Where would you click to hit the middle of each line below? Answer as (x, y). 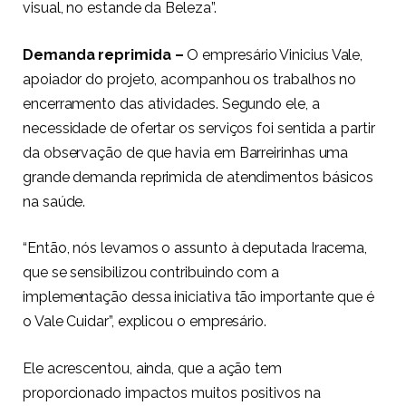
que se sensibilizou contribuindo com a (151, 273)
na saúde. (56, 201)
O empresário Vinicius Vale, (275, 54)
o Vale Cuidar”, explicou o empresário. (145, 322)
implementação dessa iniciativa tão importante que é (198, 297)
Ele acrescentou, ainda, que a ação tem (152, 368)
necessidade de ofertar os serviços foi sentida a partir (199, 128)
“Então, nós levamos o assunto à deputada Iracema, (195, 248)
